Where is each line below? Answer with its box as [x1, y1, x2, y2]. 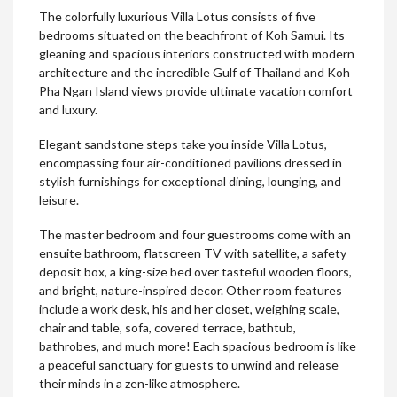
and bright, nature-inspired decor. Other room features [39, 283, 342, 299]
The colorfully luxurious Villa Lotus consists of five [39, 9, 315, 25]
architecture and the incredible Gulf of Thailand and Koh [39, 65, 350, 81]
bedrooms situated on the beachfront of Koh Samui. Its [39, 27, 345, 43]
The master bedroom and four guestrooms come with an [39, 227, 351, 243]
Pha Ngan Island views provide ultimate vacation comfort [39, 83, 353, 99]
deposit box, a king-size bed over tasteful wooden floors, [39, 264, 352, 280]
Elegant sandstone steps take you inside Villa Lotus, [39, 136, 327, 152]
